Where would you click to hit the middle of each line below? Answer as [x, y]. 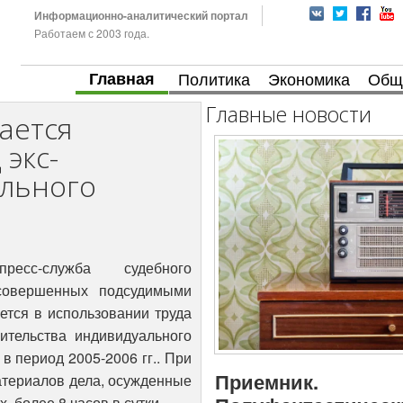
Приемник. [267, 382]
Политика [214, 78]
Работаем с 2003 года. [91, 33]
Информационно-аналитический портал [141, 15]
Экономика [309, 78]
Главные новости [289, 115]
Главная [122, 78]
